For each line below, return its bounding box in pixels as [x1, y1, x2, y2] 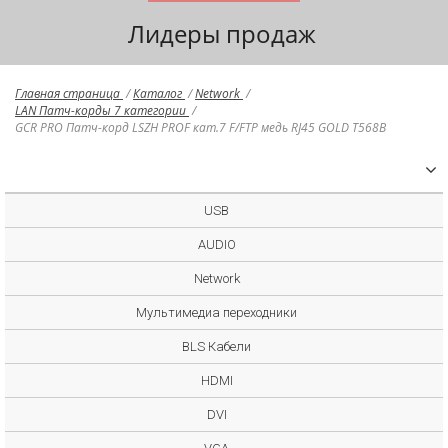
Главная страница [15, 85, 123, 102]
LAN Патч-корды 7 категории [15, 102, 189, 119]
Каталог [133, 85, 185, 102]
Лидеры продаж [128, 17, 316, 50]
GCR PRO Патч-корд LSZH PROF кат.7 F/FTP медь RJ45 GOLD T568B [15, 119, 386, 136]
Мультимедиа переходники [136, 305, 297, 320]
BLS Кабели [182, 339, 251, 354]
